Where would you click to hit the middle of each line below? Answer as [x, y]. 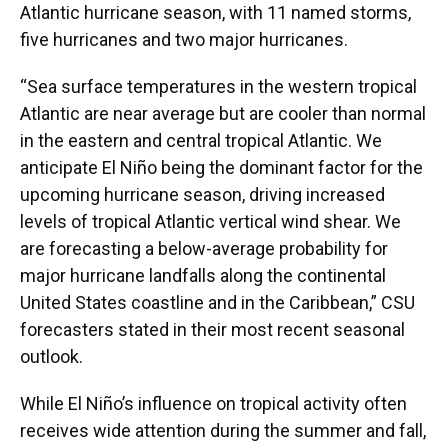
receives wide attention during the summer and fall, [223, 431]
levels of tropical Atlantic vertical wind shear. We [210, 222]
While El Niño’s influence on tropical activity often [213, 404]
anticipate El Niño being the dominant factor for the [221, 168]
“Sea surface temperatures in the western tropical [218, 87]
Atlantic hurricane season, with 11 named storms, [215, 13]
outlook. [51, 357]
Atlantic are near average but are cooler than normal [223, 114]
